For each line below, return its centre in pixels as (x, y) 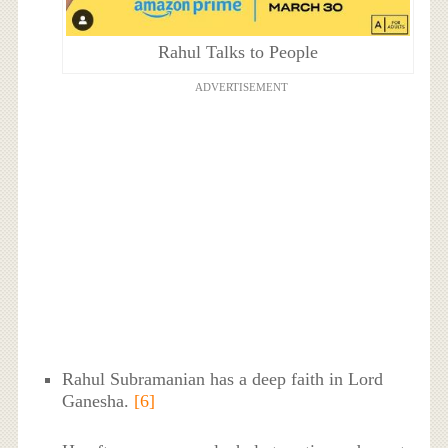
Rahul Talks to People (237, 51)
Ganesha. (98, 401)
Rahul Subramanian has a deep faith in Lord (223, 379)
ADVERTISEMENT (241, 86)
